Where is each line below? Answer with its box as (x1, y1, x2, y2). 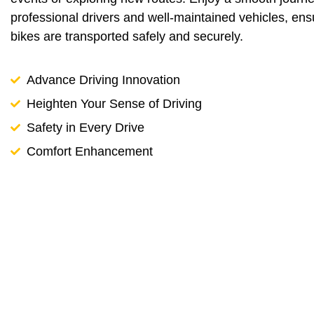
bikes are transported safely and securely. (11, 29, 243, 44)
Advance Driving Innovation (26, 72, 180, 87)
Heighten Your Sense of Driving (26, 96, 202, 111)
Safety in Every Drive (26, 120, 144, 135)
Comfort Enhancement (26, 144, 153, 158)
